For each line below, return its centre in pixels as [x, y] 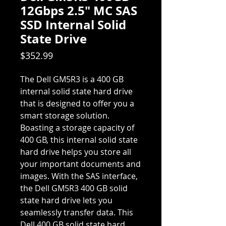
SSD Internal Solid [73, 25]
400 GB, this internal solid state [79, 140]
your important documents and [80, 164]
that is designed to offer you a [77, 104]
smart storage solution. [65, 116]
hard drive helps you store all [76, 152]
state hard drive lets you [66, 201]
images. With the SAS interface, [79, 176]
